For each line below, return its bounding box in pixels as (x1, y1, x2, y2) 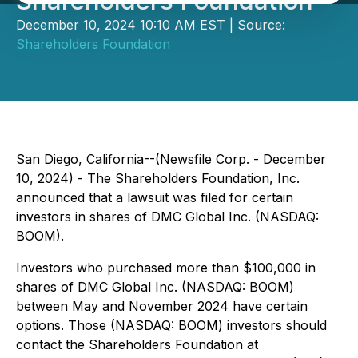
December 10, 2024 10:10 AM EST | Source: (16, 17, 285, 33)
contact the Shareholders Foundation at (16, 336, 258, 352)
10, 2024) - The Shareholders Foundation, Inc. (16, 170, 300, 186)
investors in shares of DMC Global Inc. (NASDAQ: (16, 209, 319, 225)
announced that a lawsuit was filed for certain (16, 189, 293, 205)
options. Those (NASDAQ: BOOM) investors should (16, 317, 327, 333)
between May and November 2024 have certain (16, 298, 308, 314)
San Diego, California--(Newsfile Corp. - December (16, 151, 326, 167)
